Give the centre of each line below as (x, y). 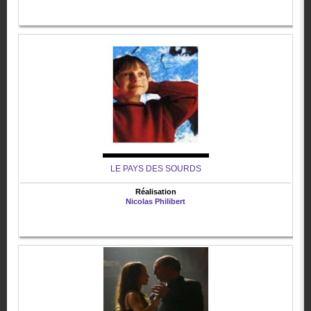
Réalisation (155, 192)
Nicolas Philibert (155, 202)
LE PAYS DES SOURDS (155, 169)
